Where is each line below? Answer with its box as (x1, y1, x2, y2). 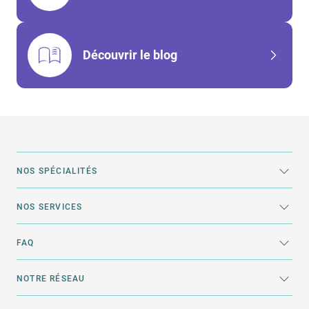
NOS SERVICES (17, 202, 83, 212)
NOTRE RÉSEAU (17, 274, 86, 283)
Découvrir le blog (83, 48, 177, 62)
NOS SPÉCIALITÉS (17, 166, 97, 176)
